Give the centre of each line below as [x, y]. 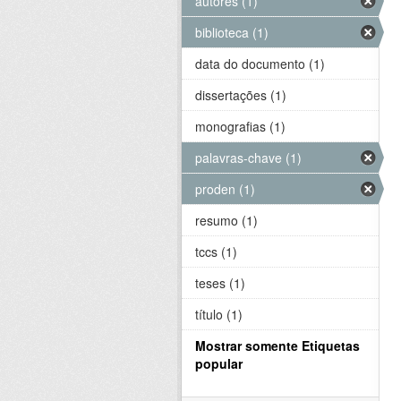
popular [219, 363]
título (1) [219, 314]
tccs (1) [216, 251]
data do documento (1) [260, 63]
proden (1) [225, 188]
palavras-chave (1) [248, 157]
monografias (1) [240, 126]
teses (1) [220, 282]
